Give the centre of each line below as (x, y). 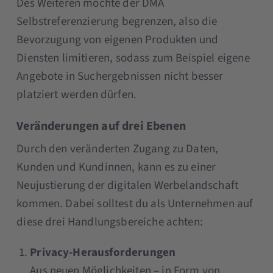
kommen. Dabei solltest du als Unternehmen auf (135, 204)
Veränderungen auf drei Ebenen (101, 126)
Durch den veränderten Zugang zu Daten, (118, 149)
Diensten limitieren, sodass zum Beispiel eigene (133, 58)
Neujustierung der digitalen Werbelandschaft (128, 185)
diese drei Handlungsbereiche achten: (110, 222)
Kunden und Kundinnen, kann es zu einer (116, 167)
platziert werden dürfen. (77, 94)
